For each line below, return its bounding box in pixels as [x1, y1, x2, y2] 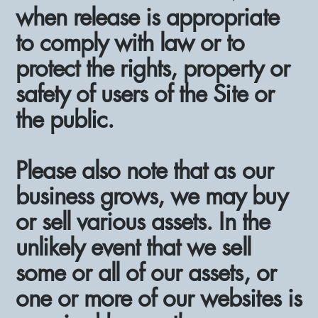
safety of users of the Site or [16, 78, 274, 109]
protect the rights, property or [16, 53, 290, 84]
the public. [16, 104, 114, 135]
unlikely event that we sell [16, 231, 251, 263]
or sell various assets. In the [16, 206, 270, 237]
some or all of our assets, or [16, 257, 276, 288]
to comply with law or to [16, 27, 245, 58]
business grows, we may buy [16, 180, 287, 212]
